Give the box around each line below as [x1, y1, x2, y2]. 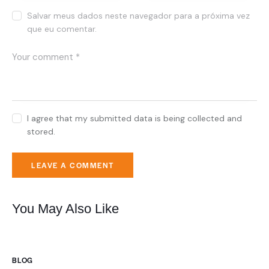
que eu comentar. [27, 23, 97, 35]
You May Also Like [12, 201, 119, 217]
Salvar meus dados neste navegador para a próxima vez [27, 10, 250, 22]
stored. [27, 126, 56, 138]
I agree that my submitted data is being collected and [27, 113, 243, 124]
